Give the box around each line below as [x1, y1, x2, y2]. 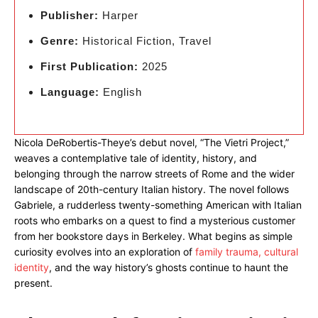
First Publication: [40, 60, 138, 72]
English [99, 86, 142, 98]
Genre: [40, 35, 79, 47]
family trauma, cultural [195, 246, 298, 258]
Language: [40, 86, 99, 98]
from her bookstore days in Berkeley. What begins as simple [14, 230, 292, 242]
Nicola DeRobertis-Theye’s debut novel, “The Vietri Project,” [14, 136, 289, 148]
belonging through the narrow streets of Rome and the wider [14, 168, 295, 180]
